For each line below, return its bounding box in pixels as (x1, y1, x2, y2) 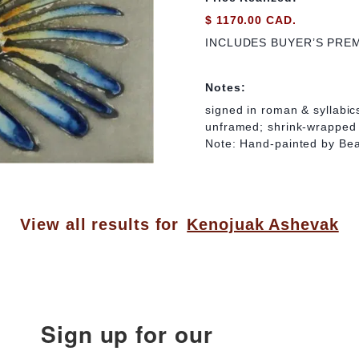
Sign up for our (41, 317, 213, 350)
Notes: (205, 80, 246, 94)
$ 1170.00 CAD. (205, 13, 296, 26)
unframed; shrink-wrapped (205, 120, 357, 134)
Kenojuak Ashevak (187, 215, 339, 233)
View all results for (20, 215, 179, 233)
